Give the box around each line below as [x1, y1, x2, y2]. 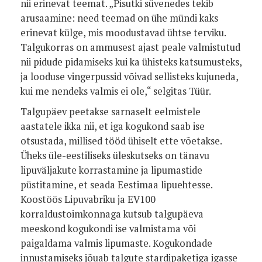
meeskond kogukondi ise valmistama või [20, 222, 196, 235]
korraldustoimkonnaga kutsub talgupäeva [20, 208, 204, 220]
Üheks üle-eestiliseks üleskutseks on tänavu [20, 149, 209, 162]
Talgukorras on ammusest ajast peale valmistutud [20, 41, 240, 54]
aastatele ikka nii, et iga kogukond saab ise [20, 120, 205, 133]
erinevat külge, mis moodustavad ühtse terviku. [20, 26, 226, 39]
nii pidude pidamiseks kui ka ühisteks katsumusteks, [20, 56, 242, 68]
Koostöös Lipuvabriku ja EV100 [20, 193, 156, 206]
